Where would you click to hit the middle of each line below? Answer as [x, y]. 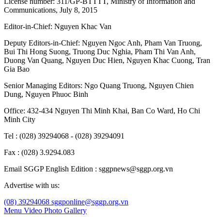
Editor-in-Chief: [29, 27]
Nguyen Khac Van [83, 27]
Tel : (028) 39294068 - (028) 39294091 [64, 136]
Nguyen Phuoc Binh [57, 94]
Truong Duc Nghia [102, 52]
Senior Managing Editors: [44, 86]
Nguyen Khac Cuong [159, 61]
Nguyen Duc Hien [94, 61]
